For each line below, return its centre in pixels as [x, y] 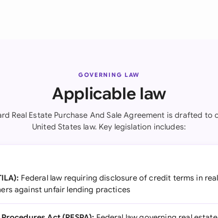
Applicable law [109, 94]
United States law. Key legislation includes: [109, 127]
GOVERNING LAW [109, 75]
